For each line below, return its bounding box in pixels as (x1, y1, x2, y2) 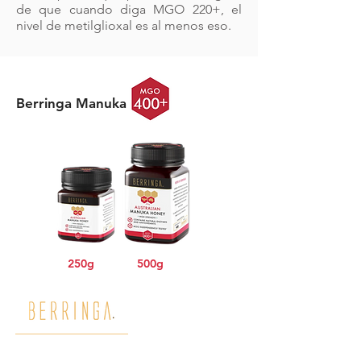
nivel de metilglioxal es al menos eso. (16, 18, 231, 33)
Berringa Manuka (16, 95, 127, 111)
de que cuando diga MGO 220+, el (16, 2, 242, 17)
